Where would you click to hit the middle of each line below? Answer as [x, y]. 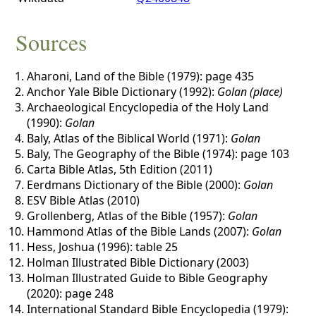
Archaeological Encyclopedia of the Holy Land [148, 107]
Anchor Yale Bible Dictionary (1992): [122, 91]
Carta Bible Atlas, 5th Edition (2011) [120, 169]
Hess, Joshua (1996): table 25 [103, 247]
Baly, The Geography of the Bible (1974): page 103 [158, 153]
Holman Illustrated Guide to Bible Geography [147, 278]
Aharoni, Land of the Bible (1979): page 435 [141, 76]
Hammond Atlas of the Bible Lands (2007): [140, 231]
